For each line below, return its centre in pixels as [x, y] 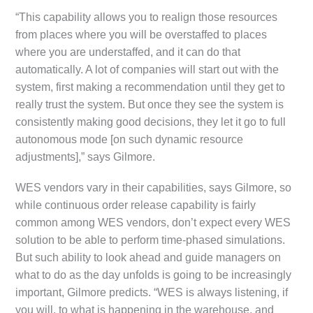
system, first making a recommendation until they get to [151, 87]
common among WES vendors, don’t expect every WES [153, 222]
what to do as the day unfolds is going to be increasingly [154, 275]
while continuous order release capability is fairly [136, 205]
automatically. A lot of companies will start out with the [147, 69]
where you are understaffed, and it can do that [128, 52]
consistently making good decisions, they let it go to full [151, 122]
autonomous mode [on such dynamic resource [130, 139]
